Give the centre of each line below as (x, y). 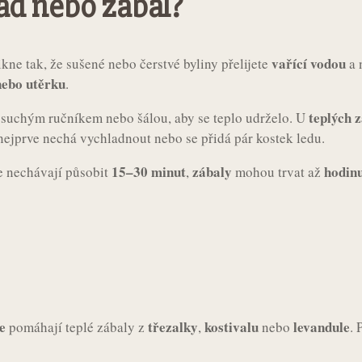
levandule (322, 327)
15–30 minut (149, 171)
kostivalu (232, 327)
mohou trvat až (278, 171)
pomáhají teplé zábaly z (77, 327)
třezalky (173, 327)
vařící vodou (309, 63)
